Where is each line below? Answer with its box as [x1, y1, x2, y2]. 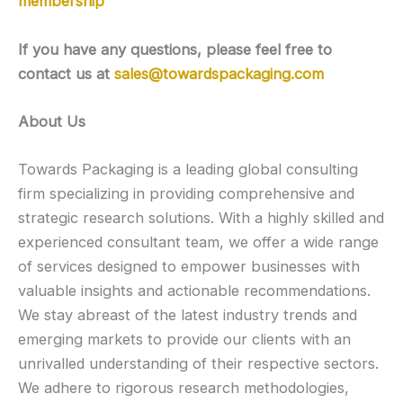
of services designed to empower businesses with [18, 257, 360, 276]
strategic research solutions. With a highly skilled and [18, 209, 384, 228]
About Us [18, 112, 85, 130]
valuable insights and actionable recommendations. [18, 282, 371, 300]
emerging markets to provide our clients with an [18, 330, 351, 349]
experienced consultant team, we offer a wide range [18, 233, 379, 252]
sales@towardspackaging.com [114, 64, 324, 83]
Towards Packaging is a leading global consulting [18, 160, 358, 179]
